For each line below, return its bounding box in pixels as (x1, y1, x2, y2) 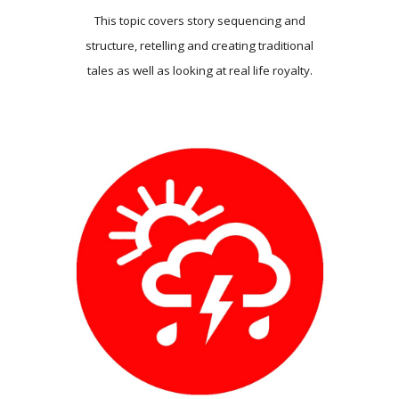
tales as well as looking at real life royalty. (86, 62, 313, 79)
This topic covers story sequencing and (94, 12, 305, 29)
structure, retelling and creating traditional (85, 37, 313, 54)
